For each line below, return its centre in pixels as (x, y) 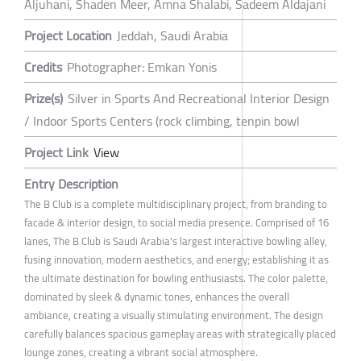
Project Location (68, 36)
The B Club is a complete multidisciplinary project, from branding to (176, 204)
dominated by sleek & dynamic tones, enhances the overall (157, 297)
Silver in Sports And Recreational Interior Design (199, 99)
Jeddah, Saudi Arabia (172, 36)
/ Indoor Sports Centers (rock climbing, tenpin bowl (162, 121)
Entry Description (71, 184)
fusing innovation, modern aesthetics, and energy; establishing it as (176, 260)
